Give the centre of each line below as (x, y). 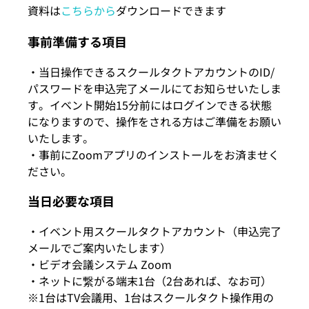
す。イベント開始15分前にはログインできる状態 (150, 105)
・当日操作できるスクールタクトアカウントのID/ (151, 72)
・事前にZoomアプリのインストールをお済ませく (153, 155)
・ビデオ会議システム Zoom (100, 265)
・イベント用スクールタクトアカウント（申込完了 (154, 231)
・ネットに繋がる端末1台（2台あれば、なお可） (150, 281)
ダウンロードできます (171, 11)
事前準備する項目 (77, 42)
